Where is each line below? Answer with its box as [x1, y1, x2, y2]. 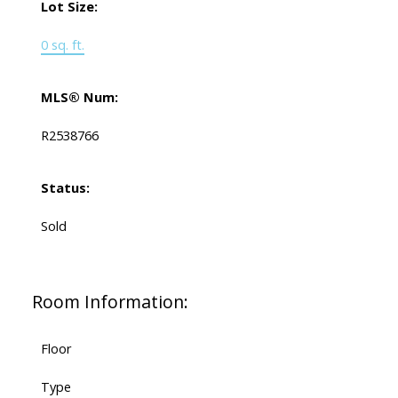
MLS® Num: [40, 88, 118, 107]
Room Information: [31, 290, 188, 314]
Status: [40, 179, 90, 197]
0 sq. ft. [40, 36, 84, 54]
